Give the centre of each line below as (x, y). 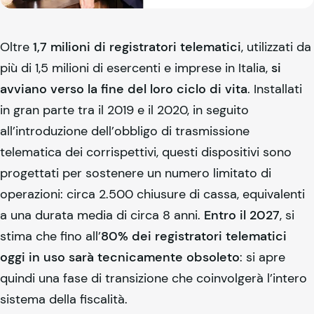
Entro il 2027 (242, 215)
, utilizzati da (276, 47)
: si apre (262, 257)
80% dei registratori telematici (194, 236)
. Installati (275, 89)
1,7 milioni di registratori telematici (137, 47)
